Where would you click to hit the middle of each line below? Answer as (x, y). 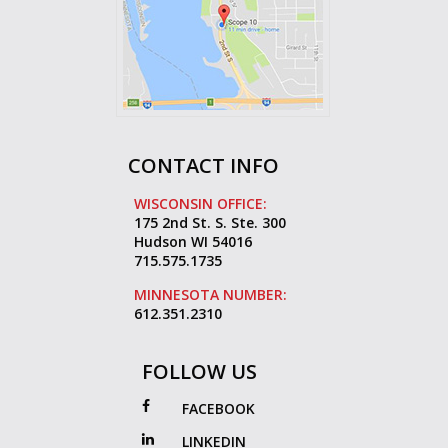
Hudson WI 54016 (193, 242)
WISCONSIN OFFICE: (200, 204)
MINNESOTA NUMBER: (210, 295)
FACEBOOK (218, 409)
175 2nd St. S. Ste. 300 (210, 223)
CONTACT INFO (203, 166)
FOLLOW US (199, 372)
